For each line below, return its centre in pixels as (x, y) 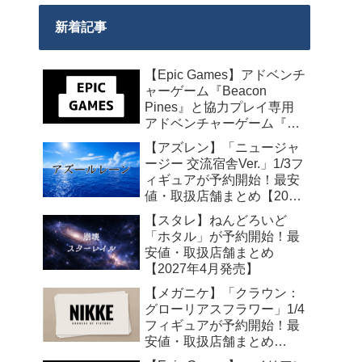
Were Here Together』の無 (222, 139)
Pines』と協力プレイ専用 (219, 107)
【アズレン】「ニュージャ (222, 147)
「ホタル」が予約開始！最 (222, 236)
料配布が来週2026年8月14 (222, 155)
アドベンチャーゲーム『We (225, 123)
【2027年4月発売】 (202, 268)
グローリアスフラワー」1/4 (225, 309)
